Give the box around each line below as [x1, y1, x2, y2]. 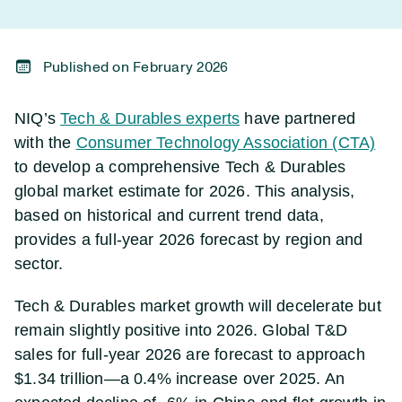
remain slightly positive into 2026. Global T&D [14, 321, 348, 339]
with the [14, 134, 76, 152]
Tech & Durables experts [60, 109, 240, 127]
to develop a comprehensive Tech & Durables [14, 158, 346, 176]
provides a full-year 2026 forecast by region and [14, 231, 363, 249]
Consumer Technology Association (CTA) [75, 134, 376, 152]
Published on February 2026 [43, 60, 229, 74]
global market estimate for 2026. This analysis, [14, 182, 355, 200]
